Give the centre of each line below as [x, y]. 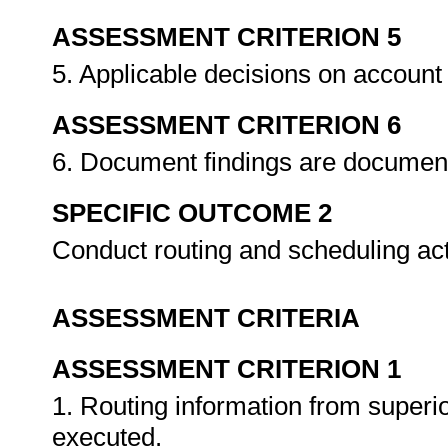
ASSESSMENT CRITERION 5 [226, 37]
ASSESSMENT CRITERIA [206, 318]
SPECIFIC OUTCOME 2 [192, 213]
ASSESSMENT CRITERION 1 [226, 369]
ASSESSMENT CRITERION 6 [226, 125]
